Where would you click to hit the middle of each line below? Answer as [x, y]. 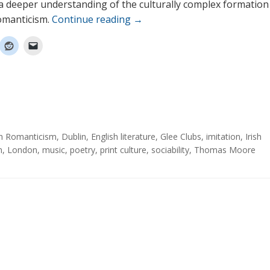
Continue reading [93, 20]
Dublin [74, 137]
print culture [123, 150]
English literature [123, 137]
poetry [83, 150]
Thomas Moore [225, 150]
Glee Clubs [181, 137]
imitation [223, 137]
